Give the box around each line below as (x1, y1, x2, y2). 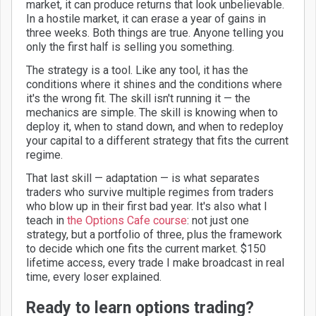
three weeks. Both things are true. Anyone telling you (26, 25, 284, 39)
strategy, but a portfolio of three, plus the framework (26, 227, 282, 241)
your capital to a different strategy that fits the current (26, 133, 288, 147)
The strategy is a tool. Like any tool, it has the (26, 63, 248, 77)
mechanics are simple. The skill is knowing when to (26, 105, 278, 119)
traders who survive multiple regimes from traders (26, 185, 274, 199)
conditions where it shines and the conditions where (26, 77, 282, 91)
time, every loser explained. (26, 269, 162, 284)
